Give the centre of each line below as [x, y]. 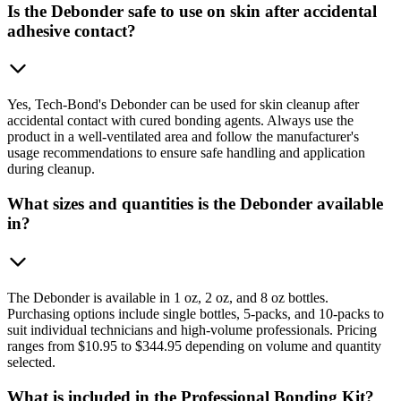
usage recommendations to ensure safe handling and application [186, 153]
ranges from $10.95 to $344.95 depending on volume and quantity [194, 346]
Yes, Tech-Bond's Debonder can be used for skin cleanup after [183, 105]
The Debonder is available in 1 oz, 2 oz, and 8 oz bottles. [168, 297]
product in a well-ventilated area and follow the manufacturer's [183, 137]
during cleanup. [51, 169]
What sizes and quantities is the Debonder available [195, 204]
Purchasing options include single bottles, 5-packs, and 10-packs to [196, 313]
